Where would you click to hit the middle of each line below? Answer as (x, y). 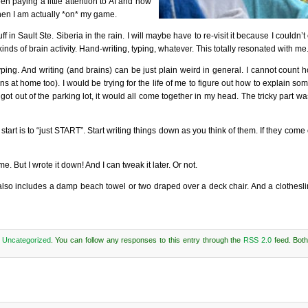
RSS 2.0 (257, 240)
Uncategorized (26, 240)
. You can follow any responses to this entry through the (147, 240)
